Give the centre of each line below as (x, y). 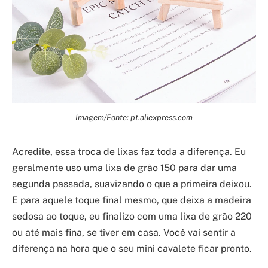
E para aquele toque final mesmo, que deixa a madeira (132, 200)
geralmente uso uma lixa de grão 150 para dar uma (124, 167)
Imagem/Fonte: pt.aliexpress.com (134, 118)
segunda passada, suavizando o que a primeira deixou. (132, 184)
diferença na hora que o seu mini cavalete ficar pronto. (132, 248)
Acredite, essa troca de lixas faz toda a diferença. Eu (129, 151)
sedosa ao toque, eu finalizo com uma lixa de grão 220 (132, 216)
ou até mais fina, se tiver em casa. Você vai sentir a (124, 232)
